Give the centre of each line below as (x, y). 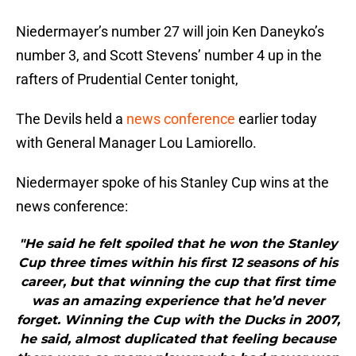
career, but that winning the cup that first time (178, 282)
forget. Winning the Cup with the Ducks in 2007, (178, 320)
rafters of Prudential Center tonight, (127, 79)
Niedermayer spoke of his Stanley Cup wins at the (172, 183)
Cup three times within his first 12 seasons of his (178, 263)
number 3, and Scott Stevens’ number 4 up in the (169, 56)
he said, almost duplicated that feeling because (178, 339)
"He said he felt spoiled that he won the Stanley (178, 244)
